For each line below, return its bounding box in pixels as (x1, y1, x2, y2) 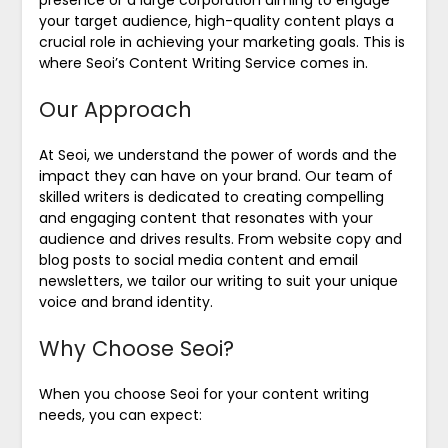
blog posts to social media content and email (38, 249, 358, 270)
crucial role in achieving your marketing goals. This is (38, 31, 405, 52)
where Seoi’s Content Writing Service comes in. (38, 52, 368, 73)
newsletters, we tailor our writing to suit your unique (38, 270, 398, 291)
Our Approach (38, 94, 192, 124)
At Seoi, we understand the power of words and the (38, 144, 397, 165)
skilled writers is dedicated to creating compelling (38, 186, 384, 207)
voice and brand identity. (38, 291, 213, 312)
